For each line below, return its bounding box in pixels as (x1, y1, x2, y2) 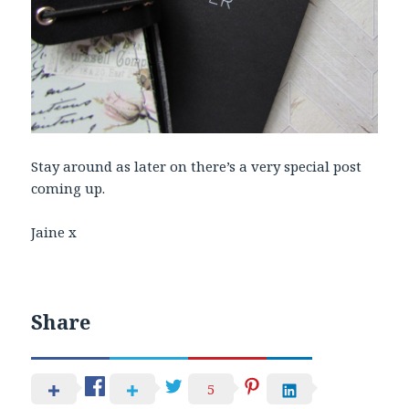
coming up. (31, 179, 106, 198)
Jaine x (31, 223, 78, 242)
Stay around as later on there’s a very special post (31, 157, 362, 176)
